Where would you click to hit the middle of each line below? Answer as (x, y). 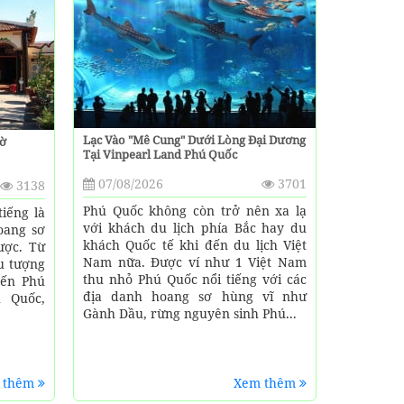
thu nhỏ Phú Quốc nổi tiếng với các (194, 279)
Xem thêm (266, 383)
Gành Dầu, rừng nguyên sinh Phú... (189, 313)
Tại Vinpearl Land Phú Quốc (160, 154)
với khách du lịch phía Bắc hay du (194, 227)
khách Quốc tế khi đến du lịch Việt (194, 244)
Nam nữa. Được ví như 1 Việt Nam (194, 262)
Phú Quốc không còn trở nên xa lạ (194, 210)
